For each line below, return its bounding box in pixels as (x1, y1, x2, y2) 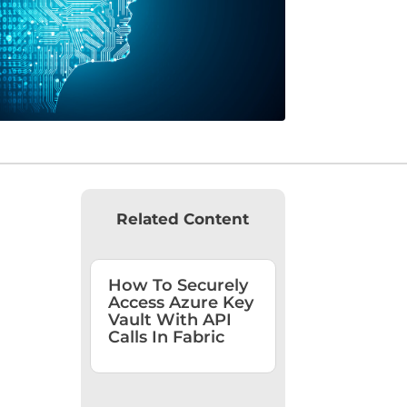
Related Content (116, 210, 250, 229)
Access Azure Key (108, 292, 254, 313)
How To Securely (108, 274, 249, 295)
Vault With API (108, 309, 233, 330)
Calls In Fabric (108, 326, 225, 347)
